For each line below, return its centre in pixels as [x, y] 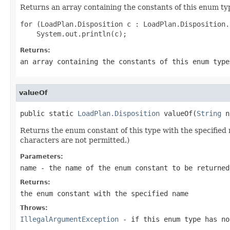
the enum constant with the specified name [104, 193]
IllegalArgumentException [69, 219]
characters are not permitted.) [75, 140]
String [209, 113]
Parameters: [42, 156]
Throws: [34, 208]
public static [49, 113]
